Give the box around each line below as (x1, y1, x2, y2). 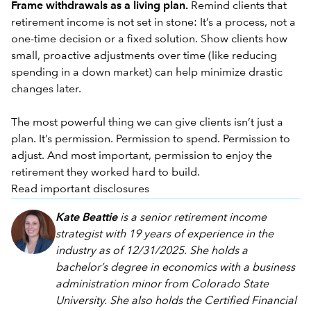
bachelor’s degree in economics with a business (56, 262, 295, 274)
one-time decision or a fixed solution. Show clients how (11, 33, 287, 45)
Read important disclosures (11, 183, 149, 195)
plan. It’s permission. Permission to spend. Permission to (11, 133, 290, 145)
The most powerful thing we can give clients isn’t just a (11, 117, 283, 128)
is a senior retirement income (117, 212, 267, 224)
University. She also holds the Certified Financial (56, 295, 296, 307)
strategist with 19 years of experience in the (56, 228, 274, 240)
